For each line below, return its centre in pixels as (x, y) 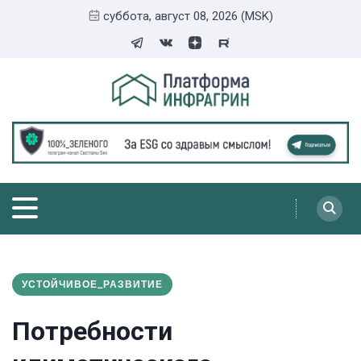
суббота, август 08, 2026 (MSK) (188, 16)
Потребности (92, 331)
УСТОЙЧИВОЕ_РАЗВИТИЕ (92, 284)
